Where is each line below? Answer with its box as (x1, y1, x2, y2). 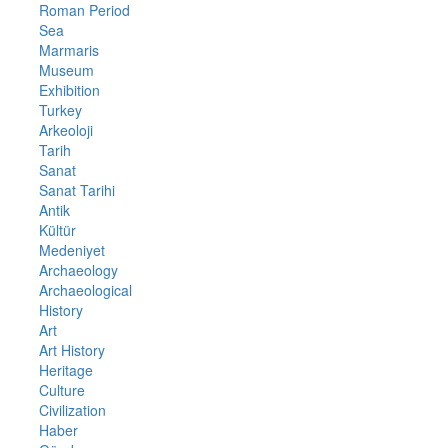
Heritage (38, 359, 93, 380)
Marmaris (38, 39, 99, 60)
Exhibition (38, 79, 100, 100)
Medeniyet (38, 239, 105, 260)
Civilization (38, 399, 106, 420)
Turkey (38, 99, 82, 120)
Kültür (38, 219, 76, 240)
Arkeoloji (38, 119, 93, 140)
